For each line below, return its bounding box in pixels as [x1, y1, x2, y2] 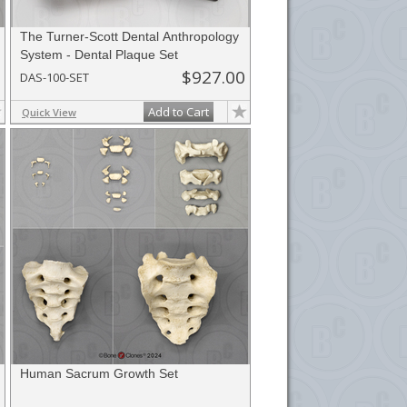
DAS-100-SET [20, 69, 89, 85]
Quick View [22, 105, 76, 119]
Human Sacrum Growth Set [20, 366, 178, 381]
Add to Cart [148, 104, 209, 120]
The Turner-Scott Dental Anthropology [20, 29, 239, 44]
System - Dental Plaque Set [20, 47, 178, 62]
